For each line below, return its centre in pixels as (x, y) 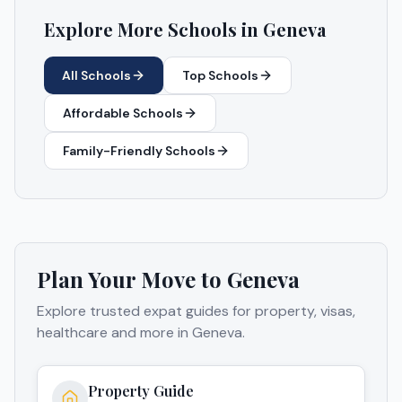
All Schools (96, 75)
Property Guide (141, 390)
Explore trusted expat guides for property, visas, (196, 310)
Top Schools (220, 75)
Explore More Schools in (153, 29)
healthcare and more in (114, 332)
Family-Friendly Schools (139, 150)
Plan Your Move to (132, 279)
